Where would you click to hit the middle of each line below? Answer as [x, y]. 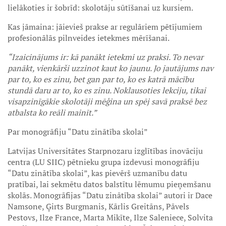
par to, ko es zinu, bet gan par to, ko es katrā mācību [101, 79]
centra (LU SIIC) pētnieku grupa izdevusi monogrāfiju [103, 162]
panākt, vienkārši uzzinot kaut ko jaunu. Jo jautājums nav [110, 68]
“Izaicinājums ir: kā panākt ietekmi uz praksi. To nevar [105, 57]
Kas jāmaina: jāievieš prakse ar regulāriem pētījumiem [105, 27]
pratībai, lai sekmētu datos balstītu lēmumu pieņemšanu [109, 184]
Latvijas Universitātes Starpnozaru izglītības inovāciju [105, 151]
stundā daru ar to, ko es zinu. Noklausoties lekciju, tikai [107, 90]
